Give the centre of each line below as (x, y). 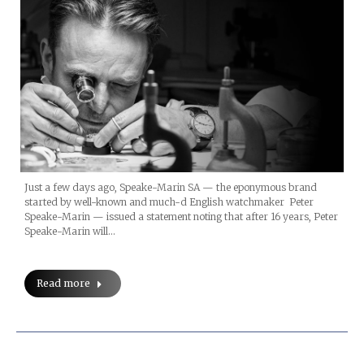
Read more (63, 283)
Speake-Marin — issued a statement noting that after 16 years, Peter (181, 216)
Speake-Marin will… (70, 231)
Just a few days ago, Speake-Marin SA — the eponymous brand (171, 187)
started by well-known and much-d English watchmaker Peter (169, 201)
